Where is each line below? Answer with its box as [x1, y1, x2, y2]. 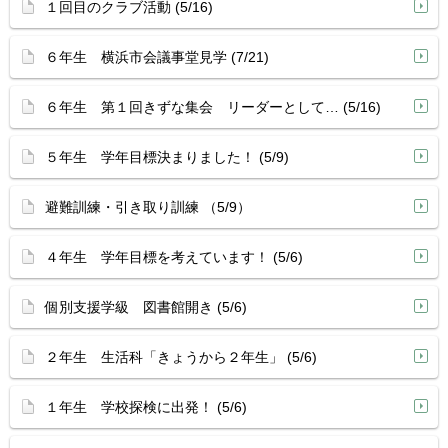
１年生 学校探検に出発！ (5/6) [45, 399, 247, 415]
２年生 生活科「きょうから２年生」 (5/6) [45, 349, 317, 365]
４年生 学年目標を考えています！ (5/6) [45, 249, 303, 265]
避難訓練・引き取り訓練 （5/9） [45, 199, 251, 215]
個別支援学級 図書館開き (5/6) [45, 299, 247, 315]
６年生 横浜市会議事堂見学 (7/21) [45, 49, 269, 65]
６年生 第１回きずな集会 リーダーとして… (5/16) [45, 99, 381, 115]
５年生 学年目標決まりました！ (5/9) [45, 149, 289, 165]
